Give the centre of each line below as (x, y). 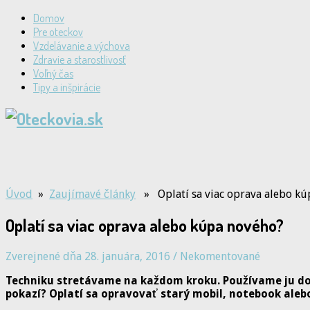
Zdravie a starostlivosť (80, 60)
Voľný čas (53, 73)
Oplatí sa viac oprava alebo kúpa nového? (145, 225)
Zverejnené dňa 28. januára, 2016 (88, 256)
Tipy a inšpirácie (67, 87)
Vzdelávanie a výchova (82, 46)
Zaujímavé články (92, 194)
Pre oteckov (58, 32)
